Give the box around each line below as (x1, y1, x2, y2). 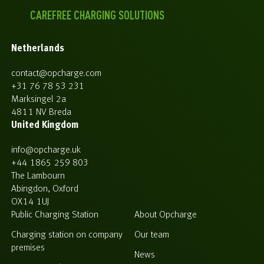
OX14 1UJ (11, 197, 49, 207)
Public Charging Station (11, 210, 98, 220)
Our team (134, 230, 170, 240)
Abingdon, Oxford (11, 184, 78, 194)
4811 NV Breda (11, 107, 71, 117)
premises (11, 243, 45, 253)
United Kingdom (11, 120, 79, 130)
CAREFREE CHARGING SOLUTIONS (30, 9, 164, 22)
